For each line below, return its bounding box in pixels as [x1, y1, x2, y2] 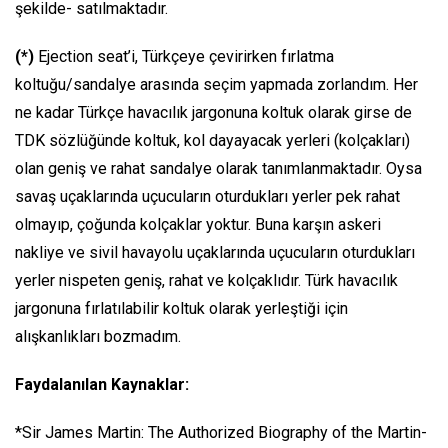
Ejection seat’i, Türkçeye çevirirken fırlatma [38, 46, 334, 66]
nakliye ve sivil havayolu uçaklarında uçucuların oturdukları [15, 242, 415, 262]
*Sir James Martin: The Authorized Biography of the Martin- [15, 422, 427, 442]
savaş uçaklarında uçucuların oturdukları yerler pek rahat [15, 186, 400, 206]
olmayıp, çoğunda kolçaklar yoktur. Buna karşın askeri [15, 214, 381, 234]
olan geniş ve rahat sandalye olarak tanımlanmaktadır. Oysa [15, 158, 422, 178]
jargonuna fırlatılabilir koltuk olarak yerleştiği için [15, 298, 348, 318]
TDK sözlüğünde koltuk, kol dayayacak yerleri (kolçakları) [15, 130, 410, 150]
